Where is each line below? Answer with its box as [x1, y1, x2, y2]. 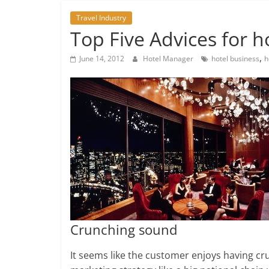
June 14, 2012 [79, 53, 124, 64]
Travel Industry [76, 13, 126, 23]
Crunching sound [70, 220, 177, 239]
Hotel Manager [143, 53, 195, 64]
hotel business [211, 53, 259, 64]
